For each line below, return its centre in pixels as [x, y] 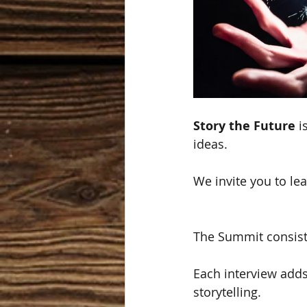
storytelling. [229, 292]
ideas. [210, 144]
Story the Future [244, 126]
